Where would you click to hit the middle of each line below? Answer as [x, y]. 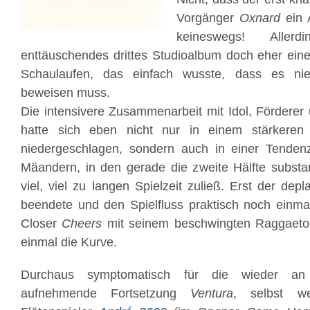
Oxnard [260, 18]
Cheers [82, 224]
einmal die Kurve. [69, 242]
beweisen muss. [65, 93]
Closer [42, 224]
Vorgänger [208, 18]
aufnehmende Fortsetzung [106, 293]
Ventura [212, 293]
